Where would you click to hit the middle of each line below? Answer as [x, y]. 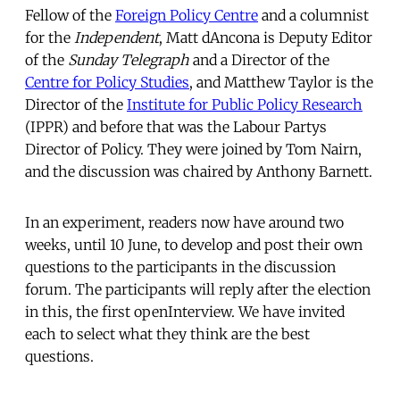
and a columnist [313, 15]
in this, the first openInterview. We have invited [185, 311]
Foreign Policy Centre [187, 15]
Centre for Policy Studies [107, 82]
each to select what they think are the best [167, 333]
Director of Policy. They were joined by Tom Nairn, [193, 149]
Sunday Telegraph [129, 59]
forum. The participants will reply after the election [198, 289]
